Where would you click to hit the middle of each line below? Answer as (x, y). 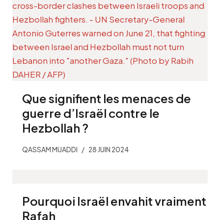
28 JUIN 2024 (109, 150)
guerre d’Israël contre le (91, 113)
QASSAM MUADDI (50, 150)
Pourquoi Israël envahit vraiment (114, 201)
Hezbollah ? (55, 128)
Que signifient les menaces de (107, 98)
